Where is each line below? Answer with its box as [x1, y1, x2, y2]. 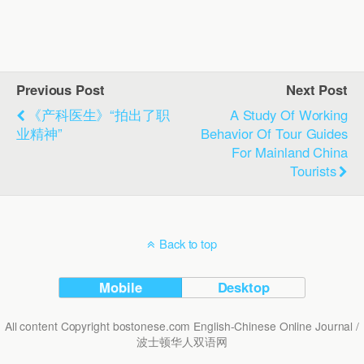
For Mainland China [231, 141, 348, 162]
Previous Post [16, 79, 105, 99]
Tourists [289, 160, 337, 180]
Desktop [217, 276, 270, 297]
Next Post [285, 79, 348, 99]
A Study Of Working [229, 104, 348, 124]
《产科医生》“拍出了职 [27, 104, 170, 124]
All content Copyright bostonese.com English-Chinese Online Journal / [4, 317, 360, 334]
